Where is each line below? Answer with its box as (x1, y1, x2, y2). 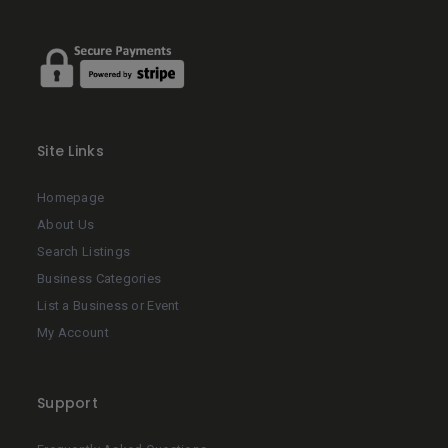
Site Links (37, 141, 104, 162)
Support (37, 393, 98, 414)
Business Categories (37, 271, 162, 287)
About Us (37, 217, 95, 233)
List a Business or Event (37, 298, 180, 314)
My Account (37, 325, 109, 341)
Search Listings (37, 244, 131, 260)
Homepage (37, 190, 105, 206)
